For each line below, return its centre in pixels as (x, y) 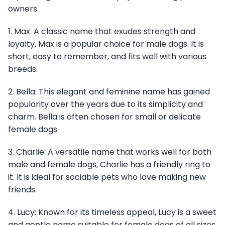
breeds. (23, 69)
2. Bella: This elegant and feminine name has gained (109, 92)
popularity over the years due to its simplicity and (105, 104)
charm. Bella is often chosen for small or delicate (104, 117)
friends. (22, 190)
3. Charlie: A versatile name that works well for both (110, 152)
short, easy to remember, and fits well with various (107, 57)
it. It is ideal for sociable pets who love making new (107, 177)
